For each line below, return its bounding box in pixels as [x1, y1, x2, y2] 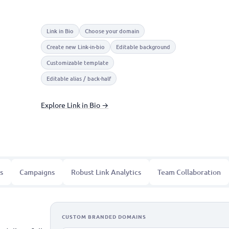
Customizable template [47, 58, 109, 67]
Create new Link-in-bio [47, 42, 105, 51]
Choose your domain [85, 27, 140, 35]
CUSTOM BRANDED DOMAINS [61, 213, 146, 220]
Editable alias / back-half [47, 74, 111, 83]
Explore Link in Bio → [41, 100, 109, 109]
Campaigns [19, 167, 55, 177]
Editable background [116, 42, 171, 51]
